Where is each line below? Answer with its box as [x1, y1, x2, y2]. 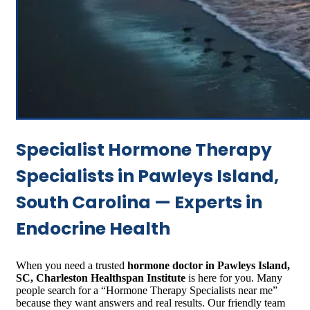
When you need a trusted [16, 259, 127, 271]
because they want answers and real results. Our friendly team [16, 296, 285, 309]
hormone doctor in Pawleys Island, [127, 259, 290, 271]
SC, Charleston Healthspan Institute [16, 271, 185, 284]
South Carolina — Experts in [16, 190, 262, 215]
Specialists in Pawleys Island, [16, 163, 279, 188]
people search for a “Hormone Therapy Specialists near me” [16, 284, 277, 296]
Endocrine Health [16, 216, 170, 241]
